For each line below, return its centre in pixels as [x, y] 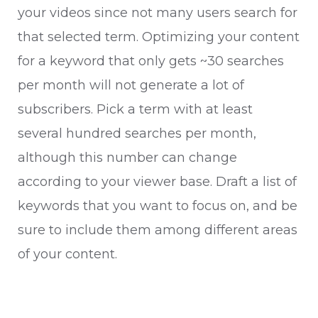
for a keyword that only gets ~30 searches [151, 61]
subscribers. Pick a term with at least [135, 109]
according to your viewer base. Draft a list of [157, 182]
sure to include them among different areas [158, 230]
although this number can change [127, 158]
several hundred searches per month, [137, 133]
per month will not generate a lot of [131, 85]
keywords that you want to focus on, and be [158, 206]
